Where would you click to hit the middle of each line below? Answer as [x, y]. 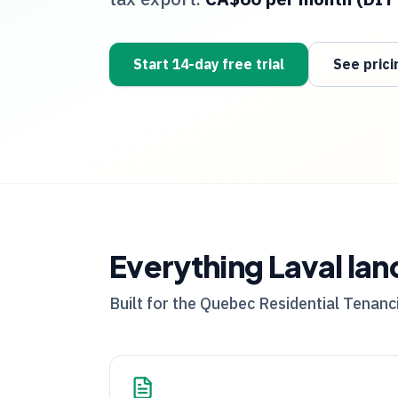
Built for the [155, 303]
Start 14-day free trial [209, 64]
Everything [189, 265]
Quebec [227, 303]
